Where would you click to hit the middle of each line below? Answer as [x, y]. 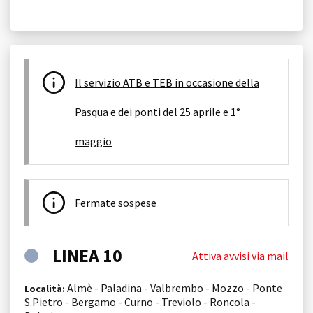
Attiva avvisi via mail [240, 255]
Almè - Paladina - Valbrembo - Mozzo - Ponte [174, 287]
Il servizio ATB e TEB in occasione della [167, 82]
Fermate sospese [116, 202]
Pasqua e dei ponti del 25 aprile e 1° [158, 111]
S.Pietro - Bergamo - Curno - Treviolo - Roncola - [140, 301]
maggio [93, 141]
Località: [45, 288]
